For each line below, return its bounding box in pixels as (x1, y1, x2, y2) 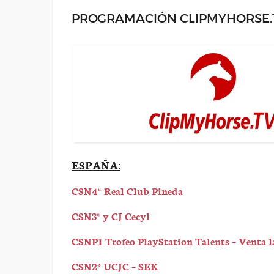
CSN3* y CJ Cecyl (72, 209, 150, 223)
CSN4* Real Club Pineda (72, 183, 183, 198)
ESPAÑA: (72, 157, 120, 172)
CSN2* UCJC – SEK (72, 259, 158, 273)
